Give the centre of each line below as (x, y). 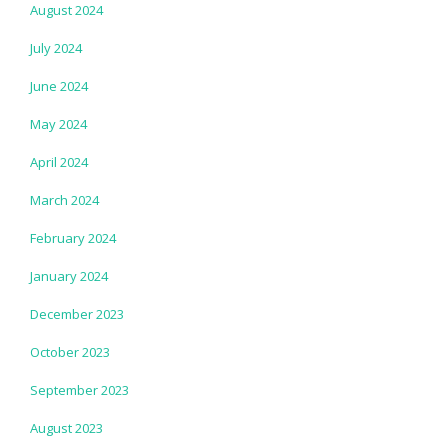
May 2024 (58, 123)
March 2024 (64, 199)
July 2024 (56, 47)
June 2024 (59, 85)
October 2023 (70, 351)
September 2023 (79, 389)
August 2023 (66, 427)
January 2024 (69, 275)
